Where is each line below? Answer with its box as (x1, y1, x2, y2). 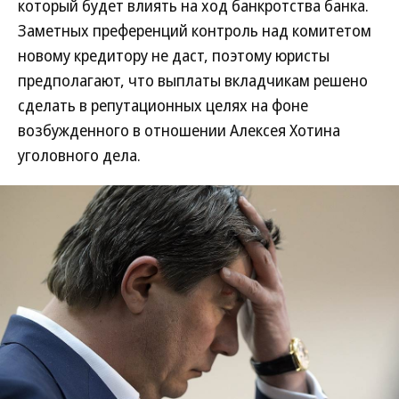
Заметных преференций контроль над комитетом (18, 20, 371, 41)
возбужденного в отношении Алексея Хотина (18, 119, 340, 141)
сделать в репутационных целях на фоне (18, 94, 308, 116)
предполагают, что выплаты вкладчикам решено (18, 69, 368, 91)
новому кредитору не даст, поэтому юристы (18, 45, 330, 66)
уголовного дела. (18, 144, 141, 166)
